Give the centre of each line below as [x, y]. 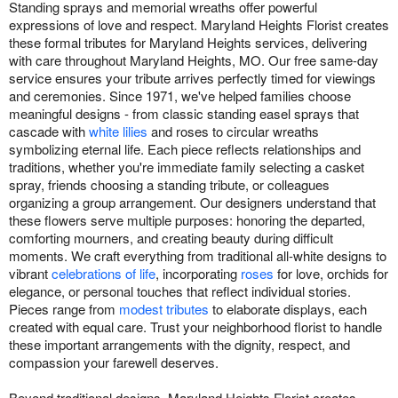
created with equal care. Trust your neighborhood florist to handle [195, 326]
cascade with [49, 131]
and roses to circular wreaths [233, 131]
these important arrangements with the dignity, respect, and [179, 344]
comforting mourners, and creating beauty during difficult [171, 237]
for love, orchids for [331, 273]
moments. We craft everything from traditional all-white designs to [198, 255]
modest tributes [164, 308]
